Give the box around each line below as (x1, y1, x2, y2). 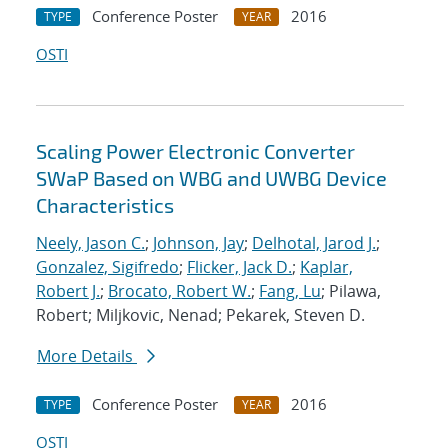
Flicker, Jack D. (187, 256, 292, 279)
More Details (37, 345, 137, 368)
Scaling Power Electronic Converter (36, 139, 355, 164)
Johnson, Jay (153, 232, 244, 255)
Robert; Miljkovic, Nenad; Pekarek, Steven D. (36, 304, 365, 327)
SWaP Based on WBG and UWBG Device (36, 166, 387, 191)
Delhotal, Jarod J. (252, 232, 376, 255)
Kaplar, (300, 256, 353, 279)
